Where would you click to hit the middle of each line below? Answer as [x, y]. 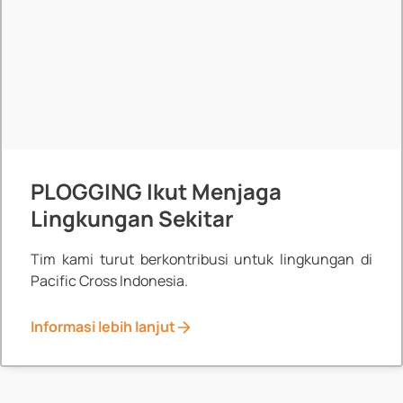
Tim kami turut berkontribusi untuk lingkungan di [201, 259]
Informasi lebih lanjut [103, 327]
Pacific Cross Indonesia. [109, 280]
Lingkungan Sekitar [132, 218]
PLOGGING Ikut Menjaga [156, 191]
